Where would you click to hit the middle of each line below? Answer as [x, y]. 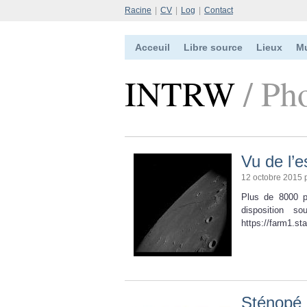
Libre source [213, 47]
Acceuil [152, 47]
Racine [138, 10]
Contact [219, 10]
